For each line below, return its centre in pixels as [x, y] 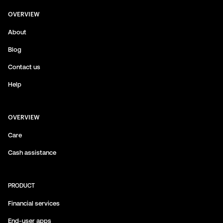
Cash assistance [32, 153]
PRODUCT [21, 186]
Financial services [34, 203]
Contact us [24, 67]
